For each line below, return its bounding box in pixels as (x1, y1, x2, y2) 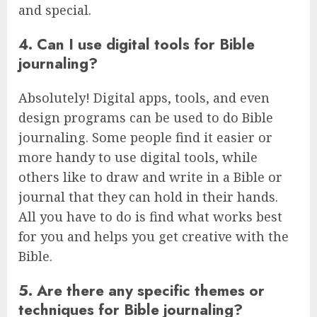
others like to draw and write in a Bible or (18, 168, 282, 185)
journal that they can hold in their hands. (18, 188, 278, 205)
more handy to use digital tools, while (18, 148, 258, 166)
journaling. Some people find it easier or (18, 128, 272, 146)
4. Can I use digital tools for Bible (18, 33, 255, 55)
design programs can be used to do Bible (18, 108, 273, 126)
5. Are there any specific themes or (18, 279, 265, 301)
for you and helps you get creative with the (18, 227, 289, 245)
